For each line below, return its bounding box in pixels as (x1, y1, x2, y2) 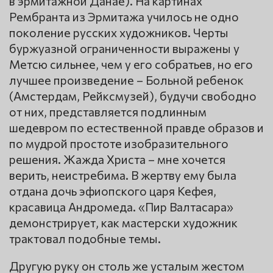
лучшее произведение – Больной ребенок (9, 73, 244, 88)
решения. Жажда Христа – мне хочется (9, 152, 225, 167)
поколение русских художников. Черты (9, 25, 229, 40)
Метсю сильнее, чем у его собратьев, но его (9, 57, 253, 72)
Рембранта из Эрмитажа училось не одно (9, 9, 239, 24)
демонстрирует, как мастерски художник (9, 215, 238, 230)
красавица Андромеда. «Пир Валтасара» (9, 199, 233, 214)
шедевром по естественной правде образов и (9, 120, 264, 135)
